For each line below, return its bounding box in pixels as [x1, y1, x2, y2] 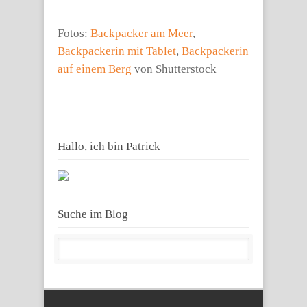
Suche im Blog [58, 208, 128, 221]
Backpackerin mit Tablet [58, 45, 176, 58]
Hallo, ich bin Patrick [58, 140, 160, 153]
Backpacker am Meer [90, 27, 193, 40]
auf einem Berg [58, 62, 132, 75]
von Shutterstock [132, 62, 217, 75]
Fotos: [58, 27, 90, 40]
